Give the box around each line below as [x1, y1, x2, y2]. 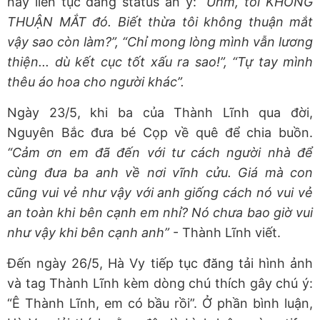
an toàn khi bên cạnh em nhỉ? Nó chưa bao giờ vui [7, 205, 313, 221]
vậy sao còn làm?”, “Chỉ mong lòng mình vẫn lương [7, 34, 313, 50]
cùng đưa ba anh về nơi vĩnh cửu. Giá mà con [7, 165, 313, 181]
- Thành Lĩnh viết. [173, 225, 281, 241]
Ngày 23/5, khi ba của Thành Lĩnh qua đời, [7, 105, 313, 121]
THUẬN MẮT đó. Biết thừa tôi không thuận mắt [7, 14, 313, 30]
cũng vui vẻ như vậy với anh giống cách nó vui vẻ [7, 185, 313, 201]
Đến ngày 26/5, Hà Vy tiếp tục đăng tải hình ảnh [7, 256, 313, 271]
